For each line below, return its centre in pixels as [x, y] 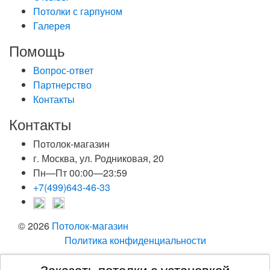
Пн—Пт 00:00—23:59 [80, 173]
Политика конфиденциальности [135, 240]
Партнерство [62, 85]
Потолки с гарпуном [78, 11]
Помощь [37, 51]
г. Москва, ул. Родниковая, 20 [99, 159]
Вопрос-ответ [63, 71]
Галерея [52, 26]
